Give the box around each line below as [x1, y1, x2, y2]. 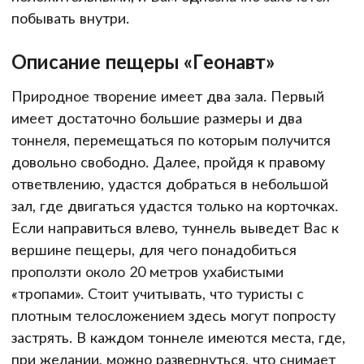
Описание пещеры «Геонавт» [11, 49, 275, 73]
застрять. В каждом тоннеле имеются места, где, [11, 327, 345, 346]
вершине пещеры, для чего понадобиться [11, 240, 297, 258]
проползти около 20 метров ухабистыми [11, 262, 284, 280]
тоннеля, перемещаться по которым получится [11, 130, 331, 149]
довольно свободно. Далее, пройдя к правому [11, 152, 325, 171]
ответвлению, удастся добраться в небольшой [11, 174, 328, 193]
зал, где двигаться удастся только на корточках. [11, 196, 338, 214]
